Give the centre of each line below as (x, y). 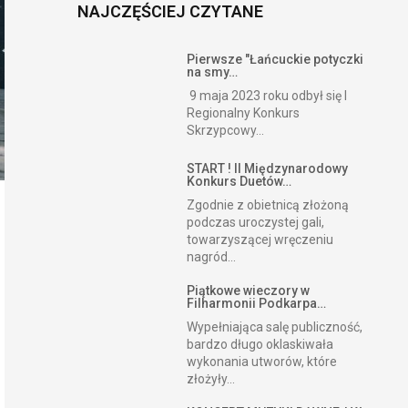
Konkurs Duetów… (240, 181)
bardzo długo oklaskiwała (260, 344)
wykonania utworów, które (262, 362)
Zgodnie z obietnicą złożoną (268, 205)
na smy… (213, 72)
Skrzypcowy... (226, 130)
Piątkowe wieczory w (249, 291)
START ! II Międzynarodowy (268, 168)
